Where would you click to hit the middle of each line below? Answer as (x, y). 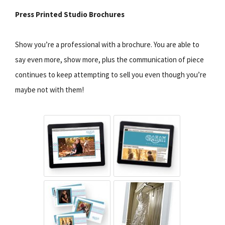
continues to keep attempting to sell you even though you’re (111, 74)
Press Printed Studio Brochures (70, 14)
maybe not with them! (49, 89)
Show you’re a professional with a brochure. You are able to (107, 44)
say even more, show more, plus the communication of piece (109, 59)
